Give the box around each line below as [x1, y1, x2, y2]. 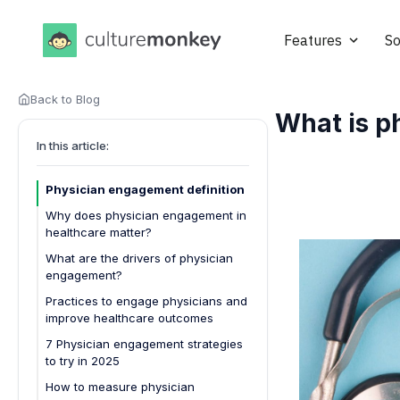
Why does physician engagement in [46, 207, 246, 222]
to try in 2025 [46, 353, 120, 368]
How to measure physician [46, 379, 195, 394]
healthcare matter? [46, 224, 152, 239]
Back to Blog [30, 91, 100, 106]
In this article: [37, 137, 109, 153]
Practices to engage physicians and [46, 293, 247, 308]
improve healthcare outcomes [46, 310, 213, 325]
